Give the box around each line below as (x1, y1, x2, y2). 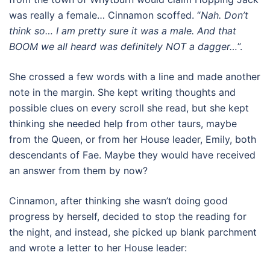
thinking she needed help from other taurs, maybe (9, 118, 237, 130)
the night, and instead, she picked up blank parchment (9, 226, 257, 238)
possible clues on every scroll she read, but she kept (9, 102, 249, 114)
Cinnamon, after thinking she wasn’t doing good (9, 195, 228, 207)
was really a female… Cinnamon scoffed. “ (9, 9, 201, 21)
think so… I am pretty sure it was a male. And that (9, 25, 236, 37)
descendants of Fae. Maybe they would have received (9, 149, 256, 161)
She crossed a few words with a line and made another (9, 71, 260, 83)
